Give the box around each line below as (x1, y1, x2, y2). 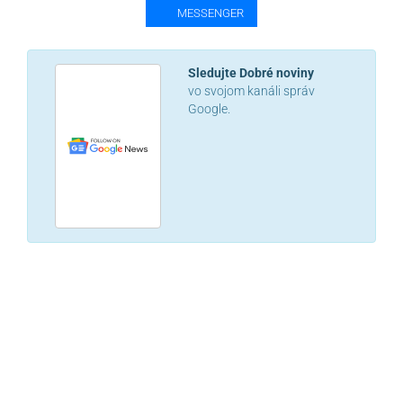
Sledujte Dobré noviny (188, 65, 315, 80)
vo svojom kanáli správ (188, 83, 316, 98)
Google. (188, 101, 231, 116)
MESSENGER (176, 6, 244, 21)
